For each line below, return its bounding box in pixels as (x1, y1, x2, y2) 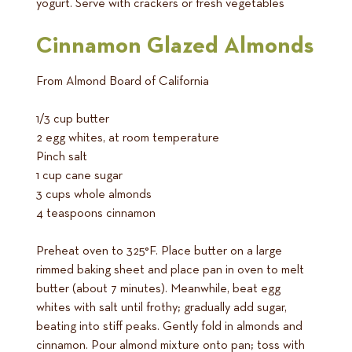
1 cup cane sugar (36, 170, 123, 183)
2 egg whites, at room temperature (36, 132, 219, 145)
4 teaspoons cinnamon (36, 207, 156, 221)
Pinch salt (36, 151, 87, 164)
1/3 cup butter (36, 113, 109, 126)
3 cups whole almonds (36, 189, 152, 202)
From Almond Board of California (36, 75, 209, 89)
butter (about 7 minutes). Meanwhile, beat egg (36, 283, 280, 296)
